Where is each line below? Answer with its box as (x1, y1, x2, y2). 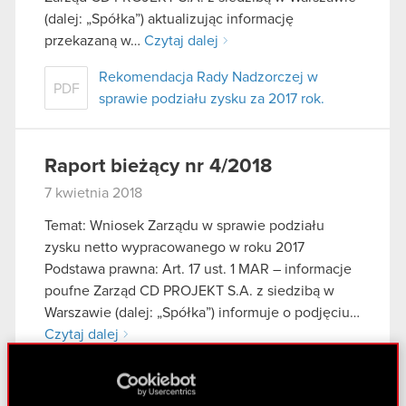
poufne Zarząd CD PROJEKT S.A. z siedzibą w (44, 283, 334, 298)
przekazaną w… (44, 34, 144, 49)
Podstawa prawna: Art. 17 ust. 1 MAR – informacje (44, 261, 352, 276)
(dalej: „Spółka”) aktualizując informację (44, 12, 294, 27)
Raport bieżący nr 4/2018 (44, 157, 272, 178)
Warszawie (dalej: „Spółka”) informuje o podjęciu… (44, 304, 360, 320)
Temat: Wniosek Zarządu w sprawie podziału (44, 217, 324, 233)
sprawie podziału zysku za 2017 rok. (99, 92, 324, 107)
